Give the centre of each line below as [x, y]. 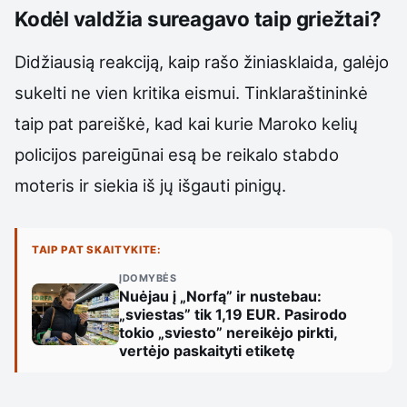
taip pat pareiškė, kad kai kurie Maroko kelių [186, 124]
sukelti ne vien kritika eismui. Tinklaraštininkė [191, 93]
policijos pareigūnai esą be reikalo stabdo [177, 155]
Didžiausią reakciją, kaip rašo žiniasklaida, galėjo [202, 62]
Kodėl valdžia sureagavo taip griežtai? [198, 19]
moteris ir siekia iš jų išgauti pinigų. [150, 186]
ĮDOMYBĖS [148, 278]
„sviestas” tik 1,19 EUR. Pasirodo [233, 314]
